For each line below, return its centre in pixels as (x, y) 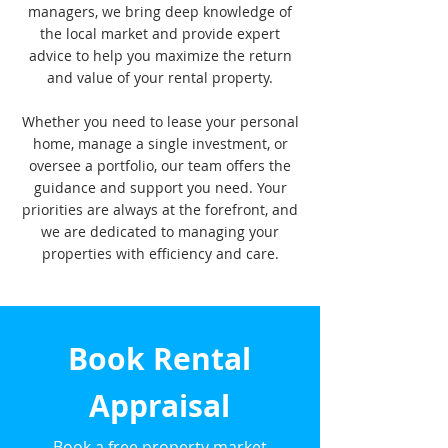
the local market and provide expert (160, 33)
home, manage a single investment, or (160, 143)
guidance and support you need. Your (160, 187)
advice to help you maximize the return (160, 55)
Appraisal (159, 405)
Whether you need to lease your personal (160, 121)
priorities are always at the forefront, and (160, 209)
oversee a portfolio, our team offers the (160, 165)
